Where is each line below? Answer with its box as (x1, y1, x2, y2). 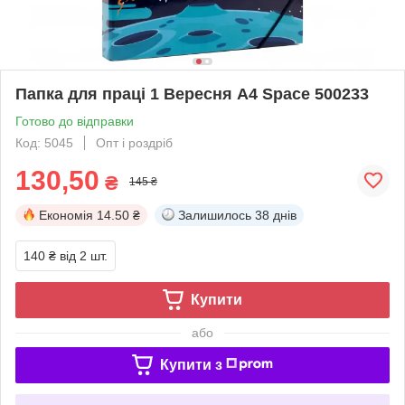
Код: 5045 (15, 135, 73, 150)
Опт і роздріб (96, 135, 173, 150)
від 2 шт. (60, 248, 108, 263)
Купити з (159, 356, 222, 372)
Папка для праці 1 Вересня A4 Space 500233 (15, 84, 369, 103)
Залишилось (178, 207, 251, 222)
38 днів (255, 207, 297, 222)
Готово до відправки (15, 113, 134, 128)
